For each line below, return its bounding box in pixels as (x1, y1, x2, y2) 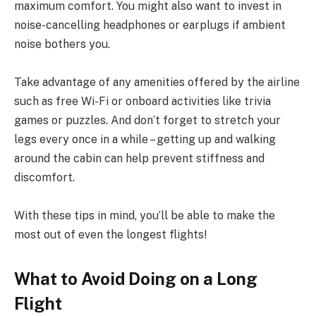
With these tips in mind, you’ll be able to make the (14, 209, 275, 223)
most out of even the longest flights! (14, 228, 207, 242)
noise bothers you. (14, 37, 110, 51)
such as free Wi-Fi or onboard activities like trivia (14, 95, 271, 109)
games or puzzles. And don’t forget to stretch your (14, 114, 281, 128)
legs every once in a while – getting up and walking (14, 133, 276, 147)
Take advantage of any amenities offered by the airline (14, 75, 300, 90)
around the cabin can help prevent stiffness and (14, 152, 265, 166)
